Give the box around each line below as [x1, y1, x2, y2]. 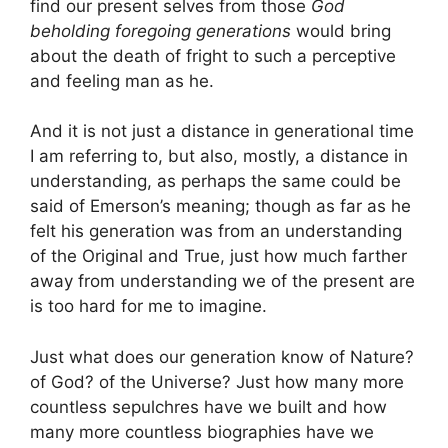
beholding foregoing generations [30, 20, 291, 41]
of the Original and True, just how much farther [30, 246, 407, 267]
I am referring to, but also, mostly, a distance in [30, 146, 408, 167]
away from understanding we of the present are [30, 271, 415, 292]
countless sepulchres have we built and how [30, 396, 387, 417]
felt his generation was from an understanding [30, 221, 402, 242]
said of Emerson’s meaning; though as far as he [30, 196, 411, 217]
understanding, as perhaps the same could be [30, 171, 401, 192]
